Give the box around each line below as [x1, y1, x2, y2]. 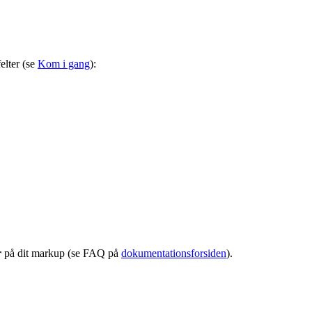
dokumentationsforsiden [121, 247, 226, 259]
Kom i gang [38, 57, 90, 70]
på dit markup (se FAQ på [1, 247, 121, 259]
